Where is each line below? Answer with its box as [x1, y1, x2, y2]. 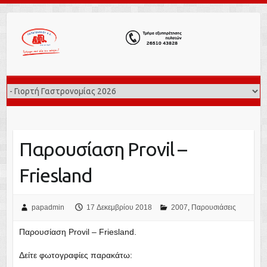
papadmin [31, 203, 64, 212]
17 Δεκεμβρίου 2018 [86, 203, 152, 212]
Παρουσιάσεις [191, 203, 236, 212]
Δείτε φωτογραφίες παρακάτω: [18, 250, 132, 260]
